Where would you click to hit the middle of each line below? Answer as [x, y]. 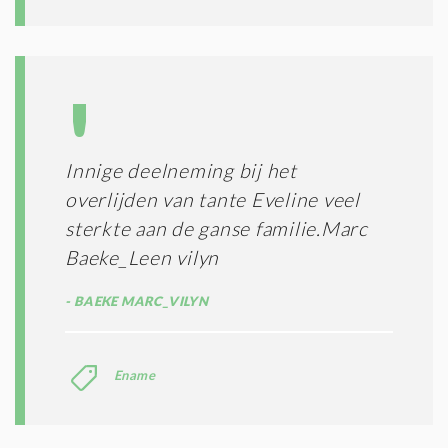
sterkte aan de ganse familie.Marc [216, 228]
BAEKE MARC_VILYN [139, 300]
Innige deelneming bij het [181, 170]
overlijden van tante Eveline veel [212, 199]
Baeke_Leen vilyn [142, 257]
